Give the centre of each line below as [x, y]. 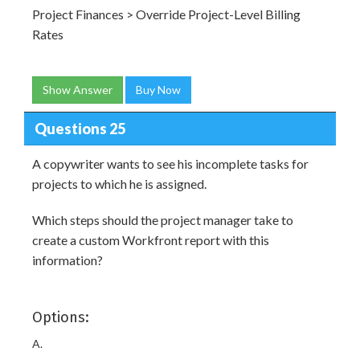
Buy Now [158, 90]
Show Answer [78, 90]
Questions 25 [80, 128]
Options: [61, 317]
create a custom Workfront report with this [151, 240]
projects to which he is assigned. [119, 184]
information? [67, 260]
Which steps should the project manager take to [163, 220]
